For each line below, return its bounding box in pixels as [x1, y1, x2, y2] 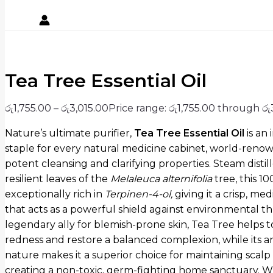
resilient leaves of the [5, 173, 110, 185]
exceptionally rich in [5, 188, 105, 200]
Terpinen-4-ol [105, 188, 171, 200]
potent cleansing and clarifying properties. [5, 158, 211, 170]
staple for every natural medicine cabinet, [5, 143, 207, 155]
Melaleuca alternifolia [110, 173, 212, 185]
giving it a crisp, [172, 188, 247, 200]
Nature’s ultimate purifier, [5, 127, 132, 140]
